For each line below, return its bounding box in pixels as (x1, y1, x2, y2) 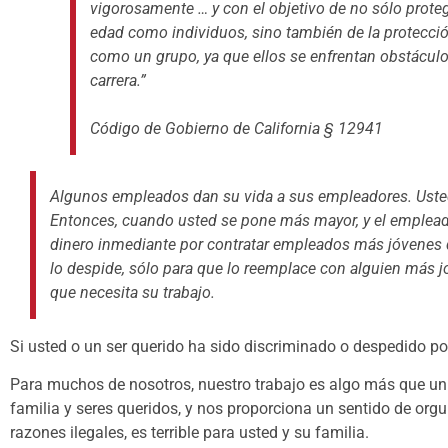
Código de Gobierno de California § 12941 (90, 118, 383, 138)
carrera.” (90, 70, 146, 90)
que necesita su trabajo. (50, 282, 215, 302)
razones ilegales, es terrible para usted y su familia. (10, 423, 369, 443)
